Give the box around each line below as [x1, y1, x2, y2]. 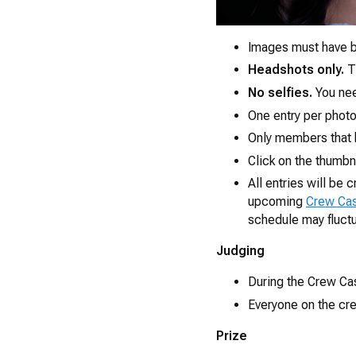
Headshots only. [248, 62, 344, 78]
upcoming [248, 194, 306, 210]
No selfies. [248, 84, 315, 100]
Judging [216, 243, 265, 259]
